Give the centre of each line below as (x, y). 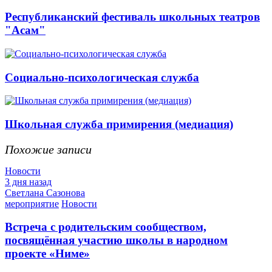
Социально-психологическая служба (102, 77)
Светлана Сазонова (45, 192)
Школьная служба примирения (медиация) (119, 124)
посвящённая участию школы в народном (116, 240)
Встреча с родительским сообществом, (106, 227)
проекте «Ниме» (47, 254)
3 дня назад (28, 182)
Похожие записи (48, 149)
